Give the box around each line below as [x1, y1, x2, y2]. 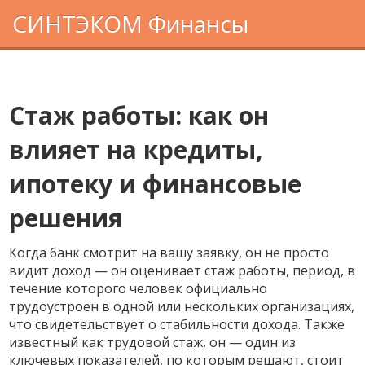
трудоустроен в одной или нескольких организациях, [9, 297, 355, 315]
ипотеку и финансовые [9, 167, 302, 200]
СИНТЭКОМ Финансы [12, 8, 248, 39]
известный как [9, 333, 108, 351]
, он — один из [203, 333, 297, 351]
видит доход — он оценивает [9, 262, 205, 279]
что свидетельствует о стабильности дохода [9, 315, 299, 333]
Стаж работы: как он [9, 99, 270, 132]
